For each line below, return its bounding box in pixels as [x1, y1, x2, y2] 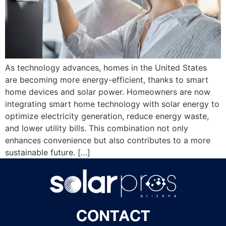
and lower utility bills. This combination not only [5, 123, 188, 133]
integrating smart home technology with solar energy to [5, 98, 219, 109]
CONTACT [76, 206, 150, 225]
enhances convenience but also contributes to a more [5, 135, 210, 145]
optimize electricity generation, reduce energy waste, [5, 110, 209, 121]
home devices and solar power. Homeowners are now [5, 86, 210, 97]
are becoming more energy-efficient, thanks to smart [5, 74, 208, 85]
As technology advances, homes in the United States [5, 62, 207, 73]
